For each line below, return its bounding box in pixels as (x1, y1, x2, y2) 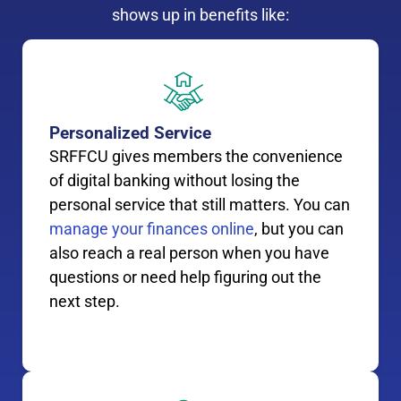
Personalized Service (49, 123, 211, 144)
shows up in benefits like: (112, 4, 289, 24)
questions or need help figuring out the (49, 268, 321, 287)
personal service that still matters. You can (49, 195, 350, 215)
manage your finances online (49, 219, 254, 239)
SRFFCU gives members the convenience (49, 147, 343, 166)
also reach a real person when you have (49, 243, 329, 263)
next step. (49, 292, 120, 311)
